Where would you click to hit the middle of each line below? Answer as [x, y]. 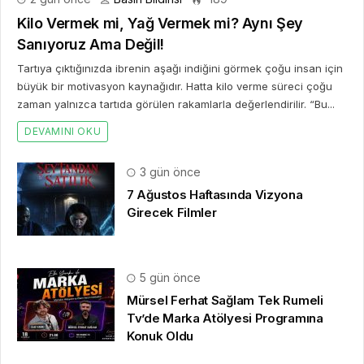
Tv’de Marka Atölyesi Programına [225, 318]
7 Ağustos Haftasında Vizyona [215, 194]
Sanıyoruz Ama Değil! [91, 44]
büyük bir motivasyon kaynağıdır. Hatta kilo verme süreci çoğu [175, 86]
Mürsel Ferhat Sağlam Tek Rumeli [225, 300]
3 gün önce [169, 171]
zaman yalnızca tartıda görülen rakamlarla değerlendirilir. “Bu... [176, 104]
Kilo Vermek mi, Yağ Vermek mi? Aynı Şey [160, 23]
